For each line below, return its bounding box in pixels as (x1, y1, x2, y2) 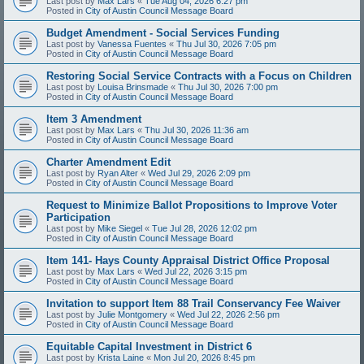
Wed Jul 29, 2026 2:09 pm (148, 167, 250, 178)
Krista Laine (97, 352, 144, 362)
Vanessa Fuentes (97, 38, 167, 49)
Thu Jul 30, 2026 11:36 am (145, 124, 249, 135)
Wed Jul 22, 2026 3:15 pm (145, 266, 247, 276)
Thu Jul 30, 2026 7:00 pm (178, 81, 278, 92)
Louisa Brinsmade (97, 81, 168, 92)
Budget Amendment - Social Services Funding (46, 26, 279, 39)
